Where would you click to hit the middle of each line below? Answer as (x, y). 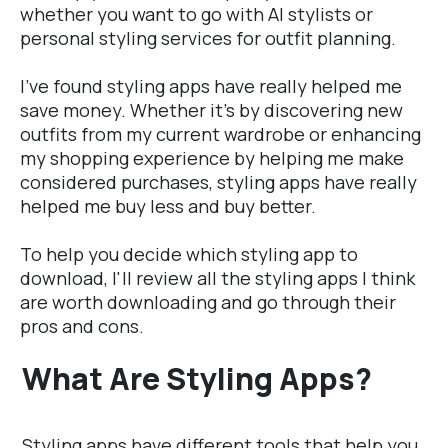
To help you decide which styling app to (189, 254)
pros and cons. (82, 326)
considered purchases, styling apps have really (218, 182)
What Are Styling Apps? (197, 379)
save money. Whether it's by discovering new (211, 110)
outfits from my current (122, 134)
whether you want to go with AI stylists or (196, 14)
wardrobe (264, 134)
